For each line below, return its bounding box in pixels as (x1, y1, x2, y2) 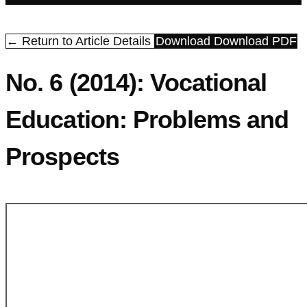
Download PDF (214, 34, 297, 49)
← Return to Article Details (6, 34, 154, 49)
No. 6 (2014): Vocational (5, 69, 267, 97)
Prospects (5, 143, 119, 171)
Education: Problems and (5, 106, 289, 134)
